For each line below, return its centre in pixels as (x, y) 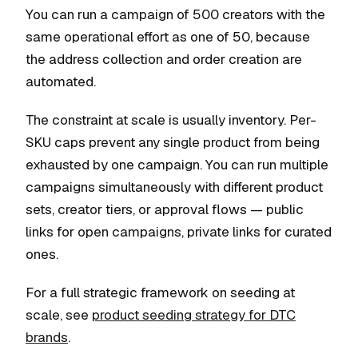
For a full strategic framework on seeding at (160, 292)
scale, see (59, 315)
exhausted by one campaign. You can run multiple (177, 165)
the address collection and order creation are (164, 59)
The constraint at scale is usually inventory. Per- (171, 120)
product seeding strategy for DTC (194, 315)
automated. (61, 82)
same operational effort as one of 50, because (168, 37)
